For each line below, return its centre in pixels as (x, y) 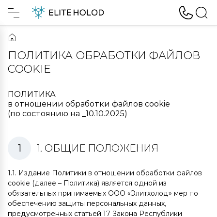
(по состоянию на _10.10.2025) (68, 114)
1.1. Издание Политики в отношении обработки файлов (105, 173)
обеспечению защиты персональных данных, (87, 203)
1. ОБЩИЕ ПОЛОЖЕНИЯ (98, 148)
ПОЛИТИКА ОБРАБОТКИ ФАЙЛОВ (104, 55)
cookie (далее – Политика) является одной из (87, 183)
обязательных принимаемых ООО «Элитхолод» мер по (103, 193)
